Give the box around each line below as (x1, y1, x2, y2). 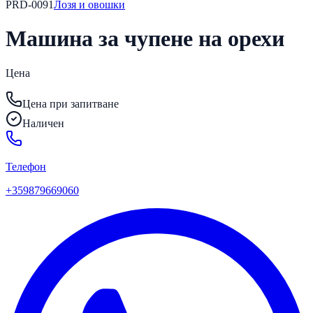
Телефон (6, 160, 46, 173)
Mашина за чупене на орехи (6, 26, 284, 52)
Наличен (22, 117, 64, 129)
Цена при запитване (22, 97, 119, 110)
